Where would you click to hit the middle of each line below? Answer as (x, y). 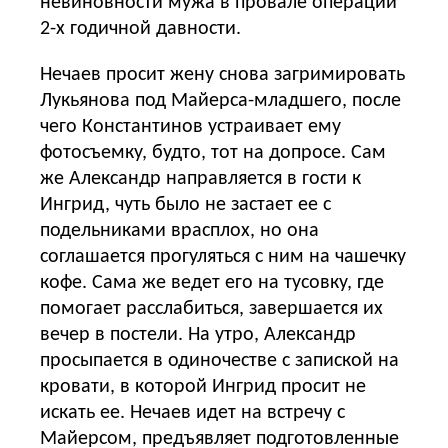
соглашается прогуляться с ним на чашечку (223, 256)
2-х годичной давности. (140, 28)
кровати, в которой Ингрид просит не (203, 386)
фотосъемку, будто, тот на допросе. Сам (213, 152)
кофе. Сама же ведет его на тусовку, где (212, 282)
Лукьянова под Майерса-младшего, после (220, 100)
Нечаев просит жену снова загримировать (222, 74)
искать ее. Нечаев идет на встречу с (192, 412)
